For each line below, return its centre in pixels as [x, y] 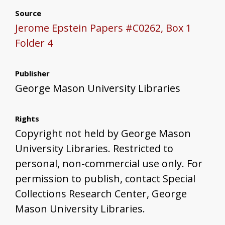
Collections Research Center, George [101, 194]
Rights [27, 119]
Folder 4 [34, 43]
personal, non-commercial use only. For [109, 164]
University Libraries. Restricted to [94, 149]
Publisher [32, 74]
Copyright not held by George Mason [103, 134]
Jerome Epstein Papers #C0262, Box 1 [103, 28]
